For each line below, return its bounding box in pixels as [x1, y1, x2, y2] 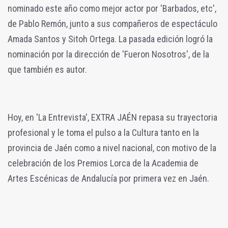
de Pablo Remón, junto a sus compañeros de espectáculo [8, 18, 217, 30]
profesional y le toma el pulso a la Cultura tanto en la [8, 127, 199, 138]
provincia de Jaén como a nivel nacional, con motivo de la [8, 142, 216, 154]
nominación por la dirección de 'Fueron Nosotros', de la [8, 49, 209, 60]
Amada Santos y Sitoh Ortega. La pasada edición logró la [8, 34, 213, 45]
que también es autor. [8, 64, 87, 75]
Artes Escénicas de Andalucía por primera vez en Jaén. [8, 173, 209, 184]
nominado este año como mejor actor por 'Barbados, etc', [8, 3, 216, 14]
